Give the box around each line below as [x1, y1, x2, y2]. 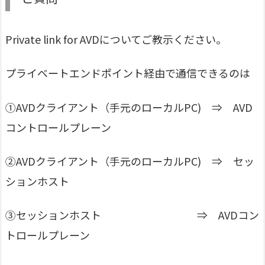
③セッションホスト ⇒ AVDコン [5, 207, 259, 223]
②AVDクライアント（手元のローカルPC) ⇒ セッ [5, 153, 254, 169]
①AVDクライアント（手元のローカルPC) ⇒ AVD [5, 99, 253, 115]
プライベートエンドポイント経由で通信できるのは [5, 65, 250, 81]
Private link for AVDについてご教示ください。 [5, 31, 227, 47]
